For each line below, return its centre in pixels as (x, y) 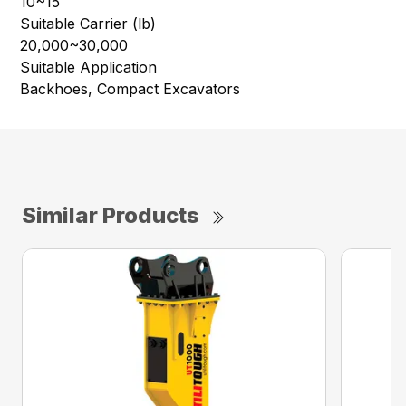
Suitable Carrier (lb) (88, 24)
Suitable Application (89, 68)
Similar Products (111, 216)
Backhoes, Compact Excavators (130, 89)
